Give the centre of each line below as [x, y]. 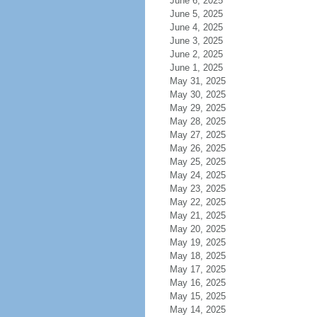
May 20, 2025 [197, 229]
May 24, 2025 [197, 175]
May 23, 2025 [197, 189]
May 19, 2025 [197, 242]
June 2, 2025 [196, 54]
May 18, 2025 [197, 256]
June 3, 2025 [196, 41]
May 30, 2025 [197, 94]
